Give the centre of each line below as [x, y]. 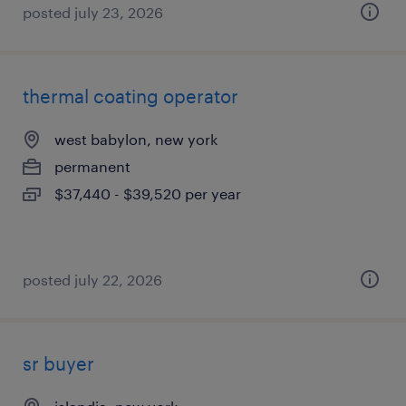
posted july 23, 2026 [93, 12]
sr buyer [58, 363]
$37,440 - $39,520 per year [148, 193]
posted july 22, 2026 [92, 280]
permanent [92, 166]
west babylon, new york [136, 139]
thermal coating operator [130, 96]
